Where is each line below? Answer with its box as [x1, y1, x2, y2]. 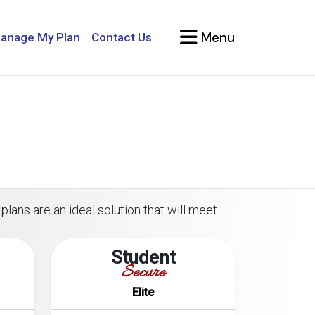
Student [110, 247, 176, 268]
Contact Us [91, 30, 152, 44]
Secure [121, 262, 165, 285]
